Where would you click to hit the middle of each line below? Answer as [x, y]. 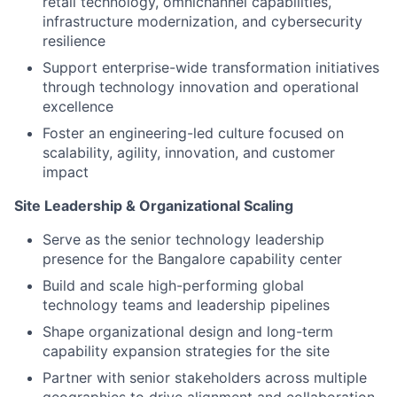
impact [66, 172]
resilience [74, 41]
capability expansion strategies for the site [186, 351]
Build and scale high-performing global [173, 285]
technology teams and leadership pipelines [186, 305]
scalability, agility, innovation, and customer [189, 152]
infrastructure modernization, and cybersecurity [202, 21]
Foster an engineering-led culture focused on [193, 133]
